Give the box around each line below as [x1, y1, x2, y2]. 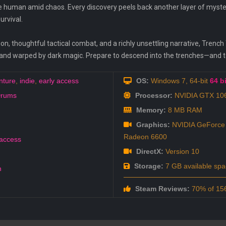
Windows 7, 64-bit [148, 77, 210, 85]
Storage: [132, 162, 163, 171]
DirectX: [134, 147, 163, 156]
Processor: [133, 91, 173, 100]
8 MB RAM [165, 106, 202, 115]
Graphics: [134, 121, 170, 129]
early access [39, 77, 79, 85]
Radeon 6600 [123, 133, 167, 141]
